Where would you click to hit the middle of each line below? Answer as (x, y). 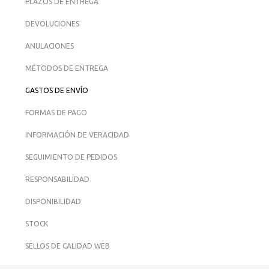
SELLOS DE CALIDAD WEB (68, 246)
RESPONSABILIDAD (57, 179)
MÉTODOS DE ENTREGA (67, 68)
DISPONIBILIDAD (53, 201)
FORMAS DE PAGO (56, 113)
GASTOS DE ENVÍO (57, 90)
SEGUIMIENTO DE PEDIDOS (71, 157)
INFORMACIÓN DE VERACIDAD (77, 135)
